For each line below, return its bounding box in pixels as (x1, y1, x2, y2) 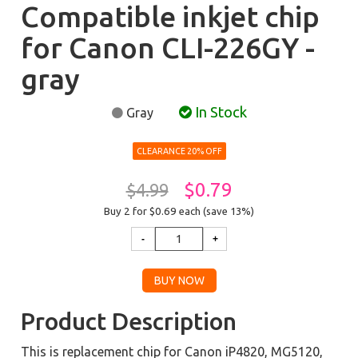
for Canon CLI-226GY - (21, 31, 316, 64)
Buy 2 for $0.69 (104, 205, 179, 217)
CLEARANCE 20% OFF (136, 146, 222, 156)
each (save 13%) (179, 205, 254, 217)
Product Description (21, 308, 237, 335)
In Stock (191, 104, 247, 121)
